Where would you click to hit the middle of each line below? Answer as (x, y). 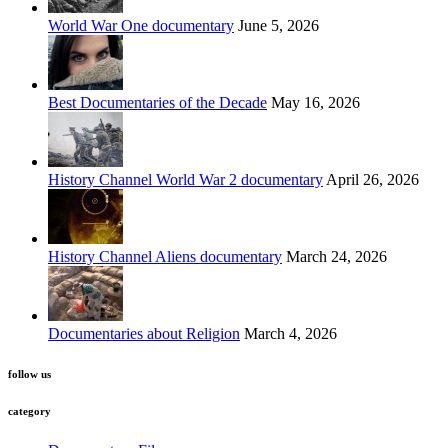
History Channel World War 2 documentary (185, 179)
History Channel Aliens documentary (165, 256)
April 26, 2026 (371, 179)
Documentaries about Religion (144, 333)
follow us (29, 373)
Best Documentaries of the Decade (157, 102)
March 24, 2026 (334, 256)
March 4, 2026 (288, 333)
